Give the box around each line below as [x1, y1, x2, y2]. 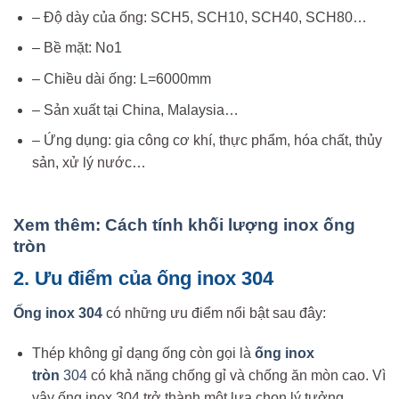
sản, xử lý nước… [31, 155, 146, 171]
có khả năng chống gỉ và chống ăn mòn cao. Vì [86, 368, 386, 384]
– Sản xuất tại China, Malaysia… [31, 102, 239, 118]
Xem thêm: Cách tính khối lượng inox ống [13, 215, 355, 234]
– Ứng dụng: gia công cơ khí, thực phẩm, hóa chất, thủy [31, 133, 382, 149]
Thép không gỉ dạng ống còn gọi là [31, 346, 255, 362]
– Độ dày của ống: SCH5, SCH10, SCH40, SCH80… [31, 9, 367, 25]
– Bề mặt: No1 [31, 40, 122, 56]
